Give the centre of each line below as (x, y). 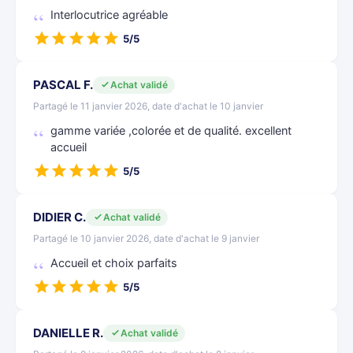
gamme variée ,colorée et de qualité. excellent (171, 131)
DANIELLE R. (68, 333)
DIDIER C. (59, 217)
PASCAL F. (63, 85)
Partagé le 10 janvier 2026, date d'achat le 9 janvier (146, 238)
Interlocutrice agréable (109, 15)
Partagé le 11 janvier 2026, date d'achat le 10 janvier (148, 106)
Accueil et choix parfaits (114, 263)
